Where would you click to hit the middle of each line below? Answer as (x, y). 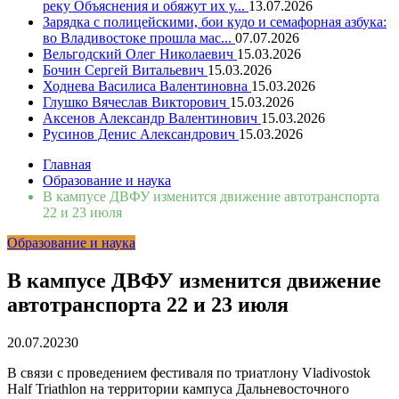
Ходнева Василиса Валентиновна (147, 86)
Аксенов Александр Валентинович (152, 118)
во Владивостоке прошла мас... (139, 38)
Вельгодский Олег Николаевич (140, 54)
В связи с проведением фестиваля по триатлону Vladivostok (189, 372)
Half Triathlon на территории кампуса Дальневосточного (178, 388)
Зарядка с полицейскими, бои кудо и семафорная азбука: (215, 22)
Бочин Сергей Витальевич (125, 70)
